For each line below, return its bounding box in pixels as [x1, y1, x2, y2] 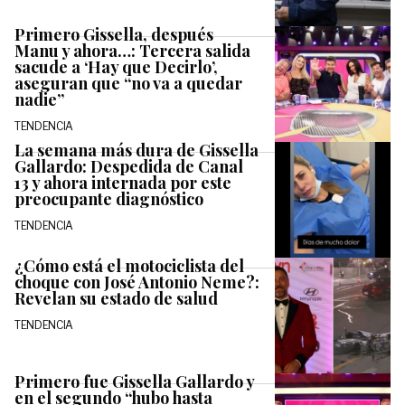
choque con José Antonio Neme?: [14, 271, 259, 294]
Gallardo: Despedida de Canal [14, 155, 243, 178]
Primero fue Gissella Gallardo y [14, 371, 254, 393]
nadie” [14, 89, 64, 111]
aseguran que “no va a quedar [14, 72, 242, 95]
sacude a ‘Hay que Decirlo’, [14, 56, 218, 79]
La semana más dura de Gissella [14, 139, 259, 162]
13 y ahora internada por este [14, 172, 231, 194]
